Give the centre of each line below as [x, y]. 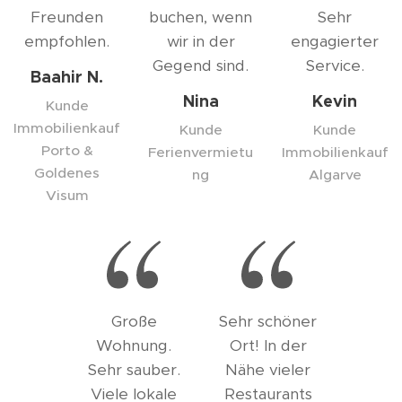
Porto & [67, 150]
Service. [335, 66]
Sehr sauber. [134, 370]
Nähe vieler [268, 370]
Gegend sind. [201, 66]
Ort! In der [268, 345]
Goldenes [67, 173]
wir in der [201, 41]
